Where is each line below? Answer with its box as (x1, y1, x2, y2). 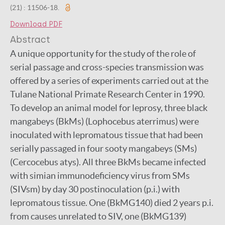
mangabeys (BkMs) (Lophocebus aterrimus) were (10, 116, 199, 127)
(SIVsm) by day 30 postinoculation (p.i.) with (10, 184, 180, 194)
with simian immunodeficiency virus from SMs (10, 170, 190, 181)
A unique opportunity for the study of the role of (10, 48, 196, 59)
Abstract (10, 34, 50, 45)
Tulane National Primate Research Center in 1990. (10, 89, 205, 99)
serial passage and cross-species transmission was (10, 62, 204, 72)
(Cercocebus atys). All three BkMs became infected (10, 157, 206, 167)
